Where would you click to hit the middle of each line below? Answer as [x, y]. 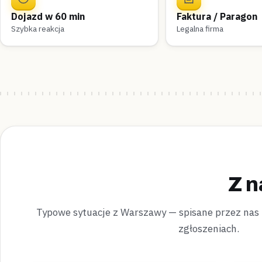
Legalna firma [200, 29]
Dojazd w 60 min [48, 16]
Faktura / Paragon [217, 16]
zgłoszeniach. [209, 229]
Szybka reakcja [38, 29]
